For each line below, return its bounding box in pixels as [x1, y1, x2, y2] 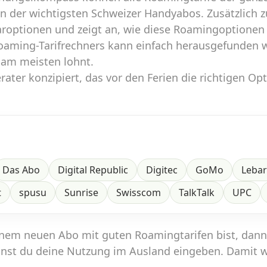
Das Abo [2, 163, 40, 177]
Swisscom [116, 186, 161, 200]
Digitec [146, 163, 178, 177]
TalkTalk [179, 186, 215, 200]
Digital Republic [58, 163, 128, 177]
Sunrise [64, 186, 98, 200]
